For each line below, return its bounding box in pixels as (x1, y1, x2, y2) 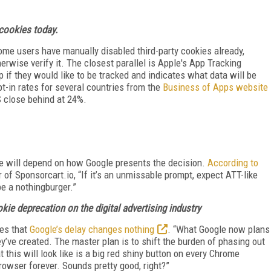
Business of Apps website (163, 80, 268, 93)
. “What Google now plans (168, 223, 270, 235)
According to (207, 156, 258, 169)
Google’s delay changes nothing (30, 223, 154, 235)
